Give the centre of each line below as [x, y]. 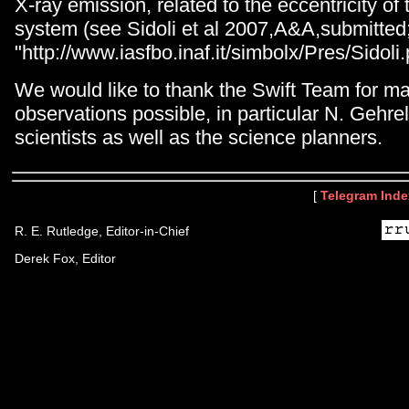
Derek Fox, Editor [65, 258]
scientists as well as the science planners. [199, 137]
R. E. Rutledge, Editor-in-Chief [102, 231]
